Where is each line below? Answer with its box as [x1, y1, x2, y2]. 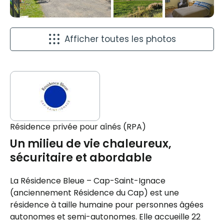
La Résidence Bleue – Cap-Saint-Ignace [10, 175, 165, 187]
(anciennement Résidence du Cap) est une [10, 187, 179, 199]
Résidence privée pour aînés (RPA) [10, 121, 146, 133]
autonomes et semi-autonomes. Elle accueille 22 [10, 211, 200, 223]
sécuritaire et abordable [10, 150, 152, 166]
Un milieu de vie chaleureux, [10, 136, 171, 152]
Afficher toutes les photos [64, 33, 176, 45]
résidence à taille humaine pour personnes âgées [10, 199, 203, 211]
